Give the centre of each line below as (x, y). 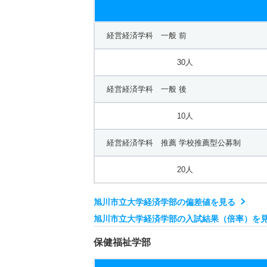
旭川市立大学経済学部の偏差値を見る (164, 202)
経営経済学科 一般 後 (147, 89)
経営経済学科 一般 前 (147, 35)
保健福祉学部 (122, 242)
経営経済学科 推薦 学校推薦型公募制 (174, 142)
